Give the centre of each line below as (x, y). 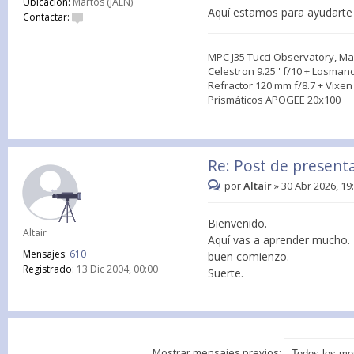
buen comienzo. (249, 256)
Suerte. (226, 273)
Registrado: (49, 269)
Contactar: (46, 17)
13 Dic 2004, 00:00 (116, 269)
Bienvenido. (238, 223)
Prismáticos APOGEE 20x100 (275, 100)
